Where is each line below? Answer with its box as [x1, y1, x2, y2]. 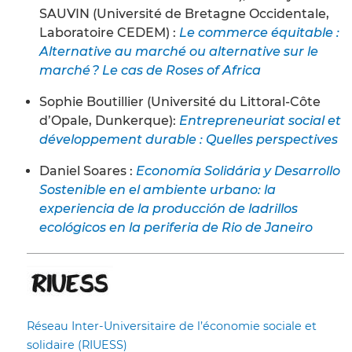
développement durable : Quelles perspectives [39, 131, 338, 147]
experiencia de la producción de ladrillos [39, 200, 298, 216]
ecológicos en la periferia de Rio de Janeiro [39, 219, 313, 235]
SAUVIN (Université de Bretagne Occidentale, [39, 5, 329, 21]
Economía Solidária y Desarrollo [136, 163, 340, 178]
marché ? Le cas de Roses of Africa [39, 62, 261, 78]
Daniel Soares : [39, 163, 136, 178]
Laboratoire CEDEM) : [39, 24, 179, 40]
